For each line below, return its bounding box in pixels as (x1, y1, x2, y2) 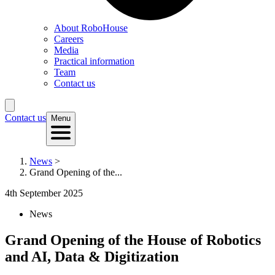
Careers (54, 34, 83, 45)
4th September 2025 (5, 188, 83, 199)
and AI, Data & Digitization (5, 249, 179, 265)
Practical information (54, 56, 134, 67)
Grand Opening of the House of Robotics (5, 232, 261, 249)
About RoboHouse (54, 23, 128, 34)
